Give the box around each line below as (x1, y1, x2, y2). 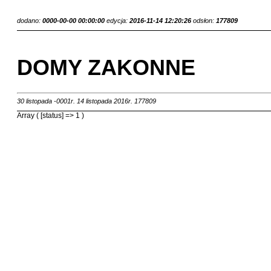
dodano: (17, 17, 42, 24)
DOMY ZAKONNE (17, 55, 195, 80)
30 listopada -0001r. (17, 97, 77, 105)
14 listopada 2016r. (77, 97, 132, 105)
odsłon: (193, 17, 216, 24)
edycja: (106, 17, 129, 24)
